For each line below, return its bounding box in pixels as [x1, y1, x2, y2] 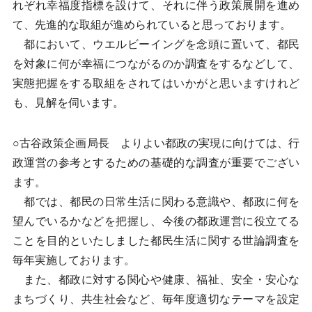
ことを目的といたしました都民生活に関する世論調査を [12, 235, 300, 247]
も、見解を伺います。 [12, 97, 124, 109]
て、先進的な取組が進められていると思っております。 [12, 19, 291, 31]
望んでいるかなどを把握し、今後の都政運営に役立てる [12, 215, 300, 227]
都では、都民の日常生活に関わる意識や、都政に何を [12, 196, 300, 208]
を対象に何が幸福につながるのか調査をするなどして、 [12, 58, 300, 70]
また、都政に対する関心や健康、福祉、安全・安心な [12, 274, 300, 286]
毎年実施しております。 [12, 254, 135, 266]
